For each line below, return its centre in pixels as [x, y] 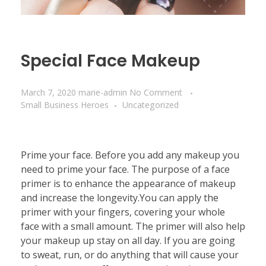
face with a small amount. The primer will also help [133, 226]
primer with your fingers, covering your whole [123, 212]
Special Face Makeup [110, 61]
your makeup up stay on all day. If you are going [128, 240]
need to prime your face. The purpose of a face [125, 169]
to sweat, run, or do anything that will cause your [130, 254]
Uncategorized [151, 104]
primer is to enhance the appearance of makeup [128, 183]
